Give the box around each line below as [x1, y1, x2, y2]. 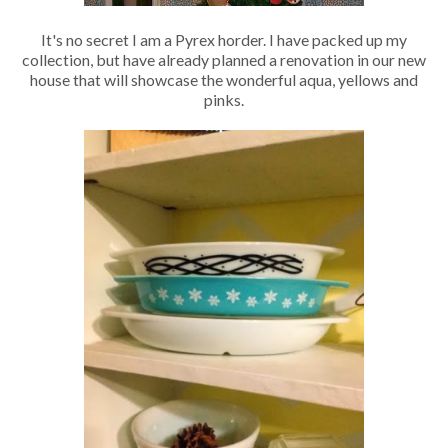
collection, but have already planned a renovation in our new [22, 50, 426, 70]
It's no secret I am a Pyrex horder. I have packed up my [41, 30, 407, 50]
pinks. [204, 90, 244, 110]
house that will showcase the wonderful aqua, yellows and [30, 70, 418, 90]
